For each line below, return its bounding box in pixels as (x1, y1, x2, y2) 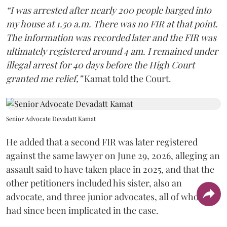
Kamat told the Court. (82, 72, 171, 85)
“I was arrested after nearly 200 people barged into (6, 4, 211, 16)
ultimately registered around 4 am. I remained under (6, 45, 218, 57)
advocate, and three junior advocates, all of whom (6, 191, 207, 203)
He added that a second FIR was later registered (6, 136, 198, 148)
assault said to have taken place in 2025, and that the (6, 163, 214, 175)
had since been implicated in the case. (6, 204, 159, 216)
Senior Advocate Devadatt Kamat (6, 115, 96, 123)
